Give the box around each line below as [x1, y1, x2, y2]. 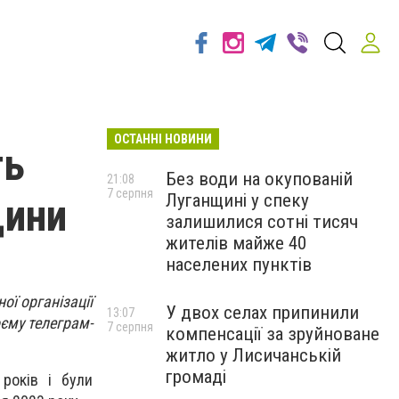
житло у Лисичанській [166, 345, 341, 366]
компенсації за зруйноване [166, 323, 379, 345]
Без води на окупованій [166, 168, 353, 190]
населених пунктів [166, 254, 312, 275]
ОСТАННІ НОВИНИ [114, 132, 212, 146]
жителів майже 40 [166, 232, 306, 254]
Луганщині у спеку [166, 190, 309, 211]
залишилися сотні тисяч [166, 211, 358, 232]
